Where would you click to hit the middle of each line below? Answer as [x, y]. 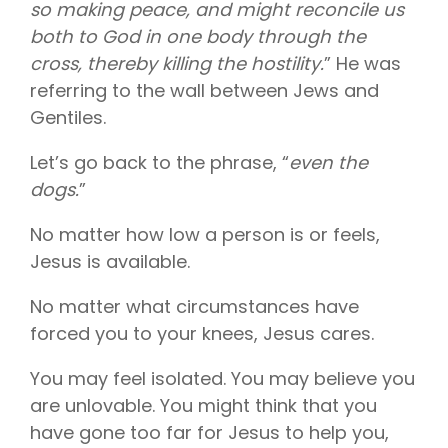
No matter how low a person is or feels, [205, 235]
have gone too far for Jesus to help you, [209, 433]
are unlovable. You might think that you [203, 406]
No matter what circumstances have [194, 307]
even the [328, 163]
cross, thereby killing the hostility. [177, 64]
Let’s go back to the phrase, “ [159, 163]
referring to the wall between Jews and [204, 91]
